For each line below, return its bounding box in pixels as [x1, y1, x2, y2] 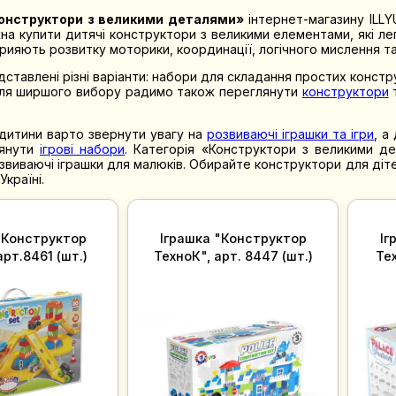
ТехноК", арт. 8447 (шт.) [153, 247, 313, 263]
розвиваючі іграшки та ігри [207, 126, 375, 141]
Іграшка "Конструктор [159, 230, 307, 246]
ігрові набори [39, 141, 126, 156]
